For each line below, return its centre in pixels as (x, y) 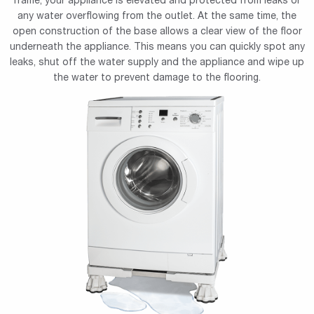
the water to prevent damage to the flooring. (157, 79)
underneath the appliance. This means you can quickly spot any (157, 48)
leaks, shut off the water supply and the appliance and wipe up (157, 63)
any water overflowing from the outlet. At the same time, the (157, 17)
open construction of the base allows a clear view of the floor (157, 33)
